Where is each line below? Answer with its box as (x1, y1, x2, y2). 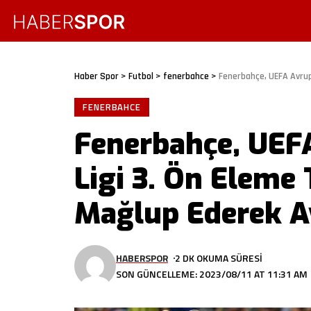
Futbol (128, 70, 153, 83)
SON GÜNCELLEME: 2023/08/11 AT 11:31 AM (116, 267, 308, 281)
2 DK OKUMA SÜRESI (175, 251, 263, 265)
